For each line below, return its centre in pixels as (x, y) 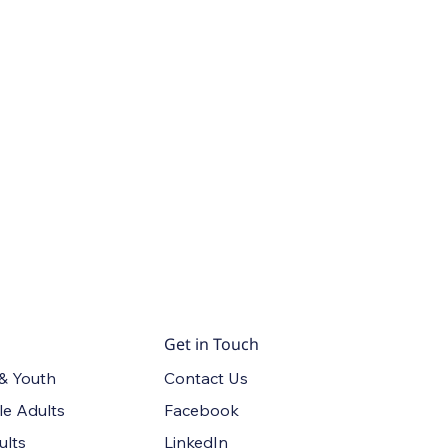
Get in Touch (212, 343)
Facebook (202, 409)
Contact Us (206, 377)
